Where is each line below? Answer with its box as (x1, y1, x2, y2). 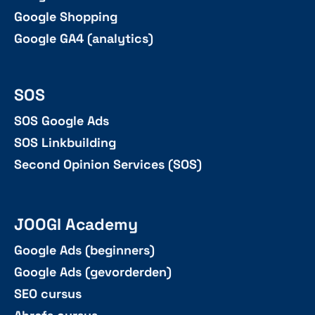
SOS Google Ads (14, 113, 109, 129)
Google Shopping (14, 9, 117, 25)
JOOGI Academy (14, 214, 138, 236)
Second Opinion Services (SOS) (14, 157, 202, 173)
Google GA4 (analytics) (14, 31, 153, 47)
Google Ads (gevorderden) (14, 264, 172, 281)
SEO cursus (14, 286, 82, 302)
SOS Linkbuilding (14, 135, 116, 151)
